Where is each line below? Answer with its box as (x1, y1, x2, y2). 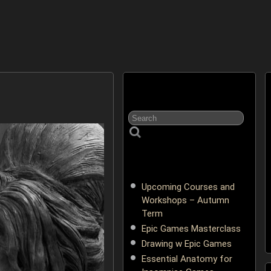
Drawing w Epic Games (141, 239, 232, 250)
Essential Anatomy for (141, 254, 232, 265)
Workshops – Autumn (141, 195, 229, 206)
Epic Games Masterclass (141, 224, 241, 235)
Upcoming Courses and (141, 182, 235, 193)
